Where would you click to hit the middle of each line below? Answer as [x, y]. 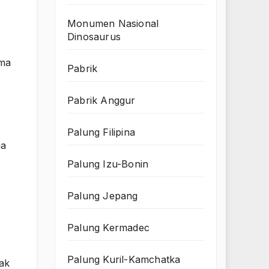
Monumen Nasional [113, 24]
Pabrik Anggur [101, 101]
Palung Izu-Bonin [108, 164]
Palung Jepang [103, 196]
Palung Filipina [101, 132]
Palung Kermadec [108, 228]
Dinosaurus [94, 37]
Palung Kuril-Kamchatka [124, 260]
